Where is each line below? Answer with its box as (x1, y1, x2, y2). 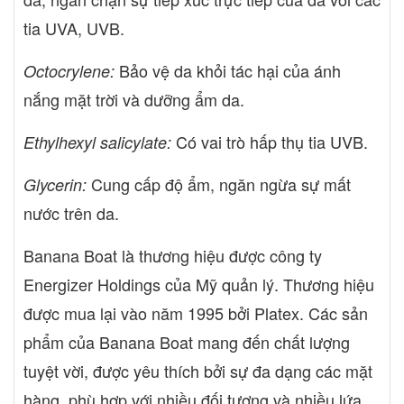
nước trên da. (23, 200, 119, 225)
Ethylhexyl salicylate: (23, 130, 171, 153)
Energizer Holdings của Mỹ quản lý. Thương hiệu (23, 271, 374, 296)
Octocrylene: (23, 59, 115, 82)
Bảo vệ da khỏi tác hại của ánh (115, 58, 341, 82)
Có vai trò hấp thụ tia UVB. (171, 129, 368, 153)
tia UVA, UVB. (23, 15, 124, 40)
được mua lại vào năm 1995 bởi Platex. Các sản (23, 300, 368, 325)
